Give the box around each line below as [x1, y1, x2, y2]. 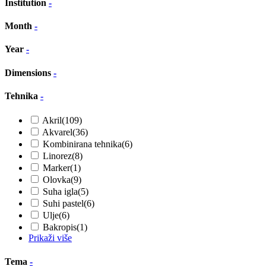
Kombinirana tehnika [43, 139, 122, 150]
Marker [43, 163, 70, 173]
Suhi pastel [43, 198, 84, 209]
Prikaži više [28, 233, 72, 243]
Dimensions [5, 67, 53, 78]
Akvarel [42, 127, 72, 138]
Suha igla [43, 186, 78, 197]
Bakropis [43, 222, 77, 233]
